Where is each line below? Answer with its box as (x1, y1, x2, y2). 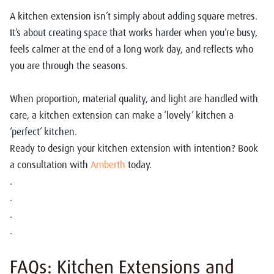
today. (125, 158, 152, 171)
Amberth (88, 158, 125, 171)
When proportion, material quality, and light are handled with (10, 92, 258, 105)
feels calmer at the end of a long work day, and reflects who (10, 43, 253, 56)
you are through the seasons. (10, 59, 128, 72)
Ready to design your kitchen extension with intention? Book (10, 142, 258, 155)
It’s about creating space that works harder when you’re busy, (10, 26, 257, 39)
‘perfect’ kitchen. (10, 125, 77, 138)
